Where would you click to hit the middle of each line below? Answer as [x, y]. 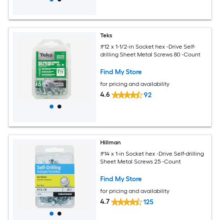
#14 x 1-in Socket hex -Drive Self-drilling [152, 153]
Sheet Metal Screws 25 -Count [141, 161]
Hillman [111, 143]
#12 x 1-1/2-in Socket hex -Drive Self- [148, 46]
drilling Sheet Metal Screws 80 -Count [151, 54]
